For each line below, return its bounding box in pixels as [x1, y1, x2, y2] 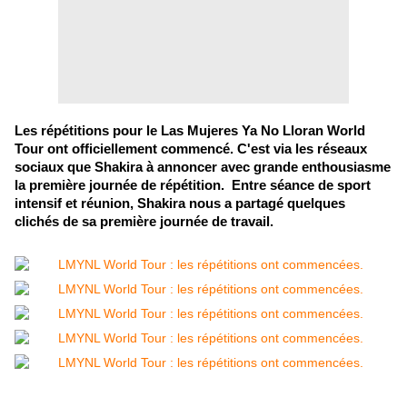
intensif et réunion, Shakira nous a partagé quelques [15, 196, 345, 212]
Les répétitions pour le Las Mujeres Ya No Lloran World [15, 124, 365, 139]
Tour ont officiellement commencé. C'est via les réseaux [15, 142, 367, 157]
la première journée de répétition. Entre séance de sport [15, 178, 371, 194]
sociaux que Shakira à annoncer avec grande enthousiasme [15, 160, 391, 175]
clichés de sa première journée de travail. [15, 214, 273, 230]
